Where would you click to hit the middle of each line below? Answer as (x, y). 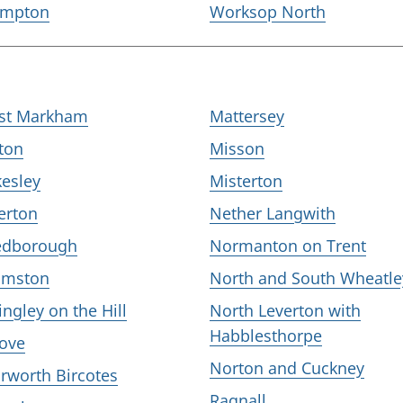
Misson (237, 148)
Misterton (246, 181)
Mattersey (247, 116)
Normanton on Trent (288, 246)
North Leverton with (285, 310)
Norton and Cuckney (287, 368)
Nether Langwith (273, 213)
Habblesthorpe (266, 336)
